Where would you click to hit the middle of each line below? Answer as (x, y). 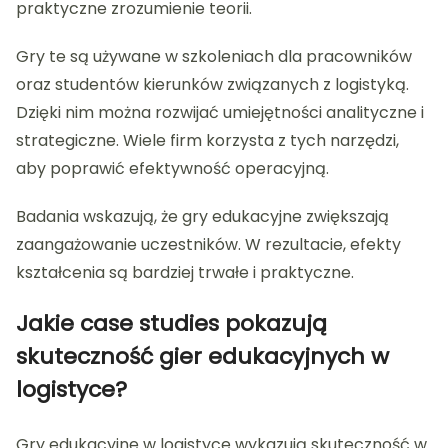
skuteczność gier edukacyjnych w (202, 357)
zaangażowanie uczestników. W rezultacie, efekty (208, 245)
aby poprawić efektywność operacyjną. (172, 169)
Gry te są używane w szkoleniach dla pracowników (214, 57)
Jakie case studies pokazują (171, 324)
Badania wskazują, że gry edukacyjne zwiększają (202, 217)
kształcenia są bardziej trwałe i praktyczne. (185, 273)
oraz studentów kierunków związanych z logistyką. (212, 85)
